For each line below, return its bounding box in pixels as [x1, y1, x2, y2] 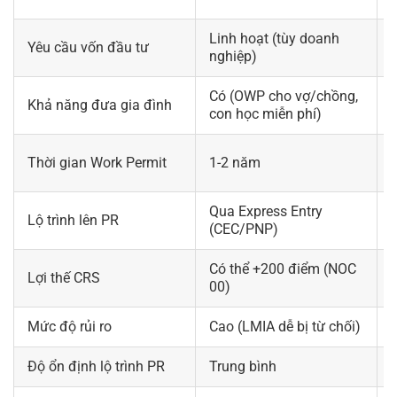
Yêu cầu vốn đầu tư [27, 38, 149, 56]
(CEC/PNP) [209, 220, 278, 237]
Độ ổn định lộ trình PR [27, 357, 165, 375]
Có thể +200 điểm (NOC [209, 260, 356, 277]
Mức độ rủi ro [27, 317, 112, 335]
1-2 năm [209, 153, 261, 171]
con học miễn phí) [209, 105, 322, 122]
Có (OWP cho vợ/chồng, [209, 87, 358, 105]
